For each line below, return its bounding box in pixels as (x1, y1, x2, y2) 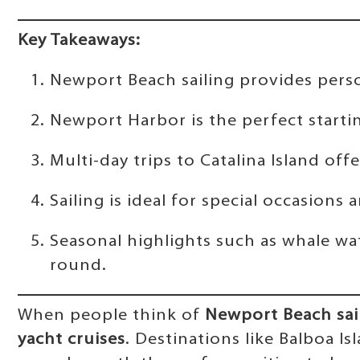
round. (50, 257, 107, 274)
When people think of (18, 307, 205, 324)
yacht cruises (18, 331, 125, 348)
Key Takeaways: (18, 32, 141, 49)
